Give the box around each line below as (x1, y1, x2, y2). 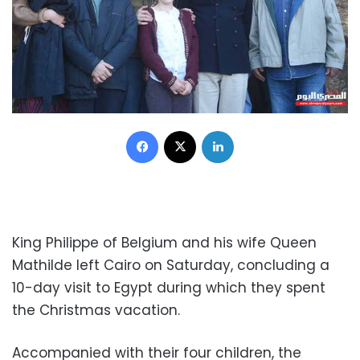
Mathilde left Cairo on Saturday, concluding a (12, 255, 329, 275)
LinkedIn (233, 121, 275, 137)
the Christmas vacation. (12, 300, 180, 320)
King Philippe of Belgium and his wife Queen (12, 232, 317, 252)
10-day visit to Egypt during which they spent (12, 277, 325, 297)
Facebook (157, 121, 211, 137)
